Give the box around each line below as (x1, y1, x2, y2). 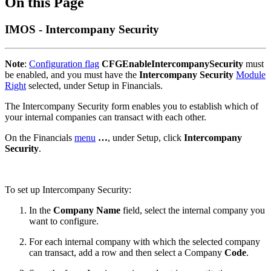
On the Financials (5, 132, 74, 143)
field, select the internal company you (120, 204, 265, 215)
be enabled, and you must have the (5, 69, 139, 80)
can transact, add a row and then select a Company (29, 247, 224, 258)
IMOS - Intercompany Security (5, 22, 159, 36)
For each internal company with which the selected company (29, 236, 260, 247)
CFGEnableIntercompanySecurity (102, 58, 243, 69)
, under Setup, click (108, 132, 184, 143)
